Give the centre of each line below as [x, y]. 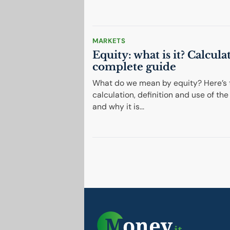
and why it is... [118, 106]
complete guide [134, 67]
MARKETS [109, 41]
